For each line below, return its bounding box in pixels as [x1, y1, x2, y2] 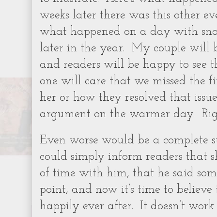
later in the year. [40, 43, 124, 54]
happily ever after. [40, 201, 133, 212]
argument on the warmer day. [40, 108, 195, 120]
